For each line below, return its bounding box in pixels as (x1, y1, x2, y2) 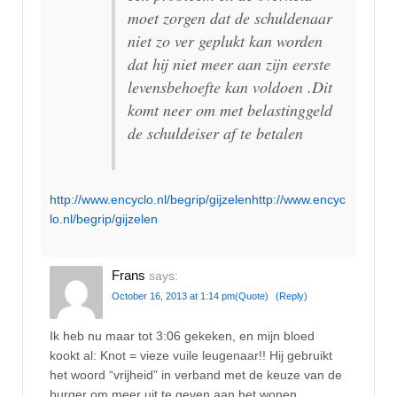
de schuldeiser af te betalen (128, 121, 303, 144)
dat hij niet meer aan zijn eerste (128, 52, 331, 74)
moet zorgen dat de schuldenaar (128, 6, 332, 28)
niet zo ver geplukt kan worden (128, 29, 323, 51)
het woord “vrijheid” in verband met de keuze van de (50, 367, 342, 382)
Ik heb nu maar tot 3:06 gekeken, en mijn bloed (50, 328, 315, 343)
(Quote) (235, 291, 269, 302)
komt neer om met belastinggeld (128, 98, 332, 121)
